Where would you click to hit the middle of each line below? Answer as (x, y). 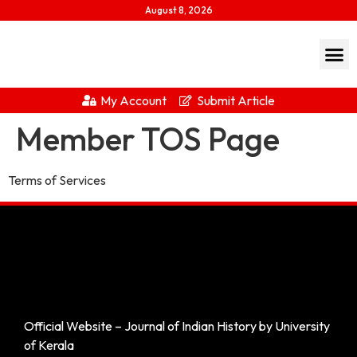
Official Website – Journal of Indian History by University (177, 326)
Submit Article (236, 101)
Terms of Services (57, 180)
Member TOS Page (148, 139)
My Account (133, 101)
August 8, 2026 (178, 10)
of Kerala (49, 345)
